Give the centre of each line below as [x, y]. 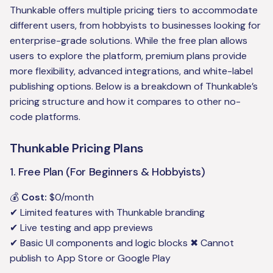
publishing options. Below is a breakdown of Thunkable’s [134, 87]
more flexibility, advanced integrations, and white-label [131, 71]
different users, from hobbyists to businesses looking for [135, 26]
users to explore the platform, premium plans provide [128, 56]
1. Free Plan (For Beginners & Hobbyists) [108, 172]
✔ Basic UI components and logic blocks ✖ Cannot [122, 243]
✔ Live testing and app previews [81, 228]
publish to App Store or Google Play [90, 258]
